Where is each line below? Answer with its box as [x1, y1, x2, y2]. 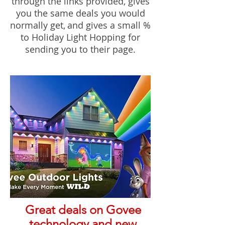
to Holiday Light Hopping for [21, 31, 140, 43]
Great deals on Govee [25, 202, 141, 217]
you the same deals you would [16, 7, 145, 19]
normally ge [10, 19, 60, 31]
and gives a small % [67, 19, 151, 31]
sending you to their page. [25, 43, 136, 55]
